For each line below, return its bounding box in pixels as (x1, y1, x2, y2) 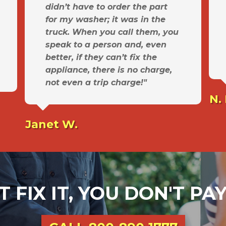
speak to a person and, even (45, 40, 166, 50)
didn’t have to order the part (45, 2, 167, 12)
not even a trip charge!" (45, 78, 147, 88)
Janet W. (25, 118, 78, 132)
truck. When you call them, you (45, 27, 179, 37)
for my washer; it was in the (45, 15, 165, 25)
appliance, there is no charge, (45, 65, 172, 75)
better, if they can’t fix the (45, 52, 157, 63)
